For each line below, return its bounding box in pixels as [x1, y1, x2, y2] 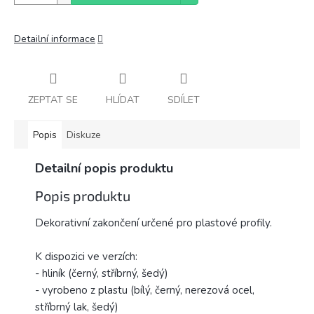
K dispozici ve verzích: [35, 250, 137, 264]
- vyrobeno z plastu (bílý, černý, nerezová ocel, [35, 283, 254, 298]
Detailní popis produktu [35, 159, 173, 177]
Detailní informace [14, 32, 95, 46]
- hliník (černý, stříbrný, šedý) [35, 266, 168, 281]
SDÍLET [168, 93, 200, 107]
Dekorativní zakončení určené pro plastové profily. [35, 216, 272, 231]
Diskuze [67, 128, 101, 142]
